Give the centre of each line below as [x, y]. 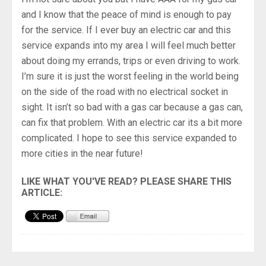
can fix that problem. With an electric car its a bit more [132, 122]
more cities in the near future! [82, 153]
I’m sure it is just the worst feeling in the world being [130, 76]
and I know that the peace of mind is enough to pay [126, 14]
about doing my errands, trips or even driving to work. [131, 61]
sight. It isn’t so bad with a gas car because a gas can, [132, 107]
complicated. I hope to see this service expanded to [129, 138]
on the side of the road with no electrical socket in [125, 91]
